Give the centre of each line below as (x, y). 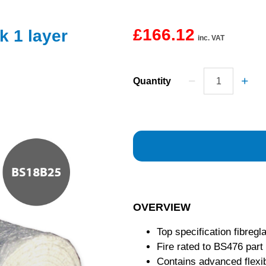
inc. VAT (211, 38)
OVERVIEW (162, 207)
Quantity (152, 81)
